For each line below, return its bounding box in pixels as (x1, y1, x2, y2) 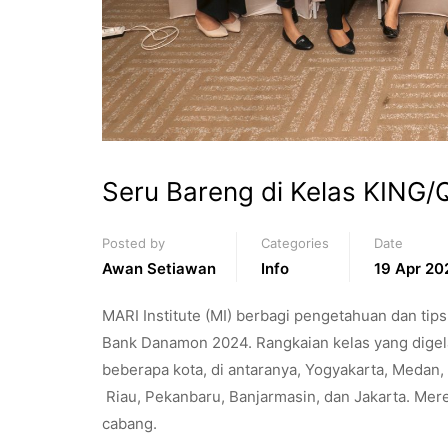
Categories (261, 234, 329, 251)
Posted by (102, 234, 165, 251)
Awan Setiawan (102, 258, 216, 278)
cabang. (102, 413, 157, 433)
